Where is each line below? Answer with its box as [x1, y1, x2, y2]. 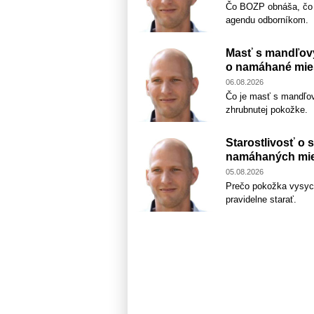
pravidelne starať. [226, 193, 296, 205]
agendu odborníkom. [226, 14, 308, 25]
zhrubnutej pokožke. [226, 104, 308, 115]
